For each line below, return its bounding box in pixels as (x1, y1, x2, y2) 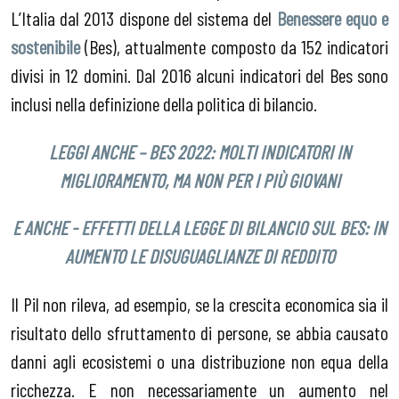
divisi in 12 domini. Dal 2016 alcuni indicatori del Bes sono (11, 63, 388, 87)
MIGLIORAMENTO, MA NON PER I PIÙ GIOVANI (59, 167, 340, 191)
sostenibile (11, 35, 80, 59)
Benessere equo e (276, 6, 389, 30)
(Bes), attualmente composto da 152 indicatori (80, 35, 388, 59)
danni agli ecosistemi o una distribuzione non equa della (11, 348, 388, 372)
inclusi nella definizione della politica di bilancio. (11, 92, 317, 116)
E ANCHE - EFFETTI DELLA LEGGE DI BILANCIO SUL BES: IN (12, 216, 387, 240)
